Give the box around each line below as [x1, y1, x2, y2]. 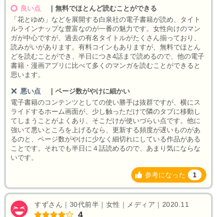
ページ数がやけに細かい [55, 87, 130, 95]
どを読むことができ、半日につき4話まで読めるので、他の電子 [11, 52, 204, 61]
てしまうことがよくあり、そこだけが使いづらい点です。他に [11, 117, 201, 125]
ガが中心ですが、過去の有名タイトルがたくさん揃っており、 [11, 34, 201, 42]
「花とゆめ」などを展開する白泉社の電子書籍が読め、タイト [11, 15, 201, 24]
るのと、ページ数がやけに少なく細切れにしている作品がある [11, 135, 201, 143]
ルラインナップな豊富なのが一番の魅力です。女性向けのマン [11, 25, 201, 33]
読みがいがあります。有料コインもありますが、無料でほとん [11, 43, 201, 51]
